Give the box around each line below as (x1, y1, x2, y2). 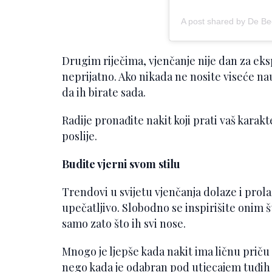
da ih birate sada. (62, 84, 146, 100)
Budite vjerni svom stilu (62, 156, 180, 171)
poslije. (62, 128, 97, 143)
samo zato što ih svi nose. (62, 216, 186, 231)
